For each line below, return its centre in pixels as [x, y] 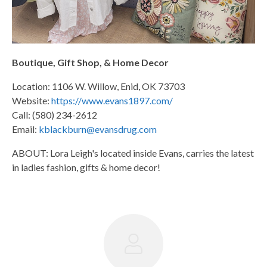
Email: [25, 129]
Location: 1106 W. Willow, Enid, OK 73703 [98, 86]
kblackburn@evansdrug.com [98, 129]
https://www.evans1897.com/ [112, 100]
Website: [32, 100]
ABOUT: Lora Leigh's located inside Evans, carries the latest [133, 153]
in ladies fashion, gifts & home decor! [86, 167]
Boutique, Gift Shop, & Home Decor [90, 62]
